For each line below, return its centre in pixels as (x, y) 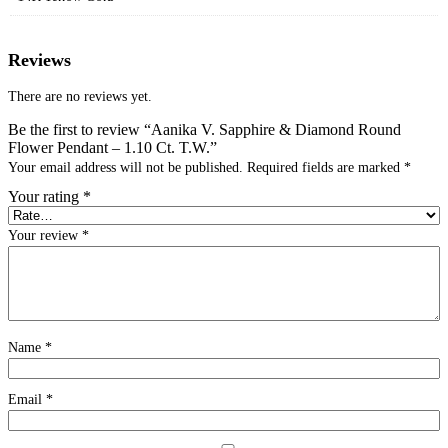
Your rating (45, 196)
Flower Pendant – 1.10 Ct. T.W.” (112, 147)
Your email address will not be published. (125, 167)
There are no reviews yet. (80, 96)
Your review (45, 235)
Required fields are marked (325, 167)
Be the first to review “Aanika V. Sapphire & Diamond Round (204, 129)
